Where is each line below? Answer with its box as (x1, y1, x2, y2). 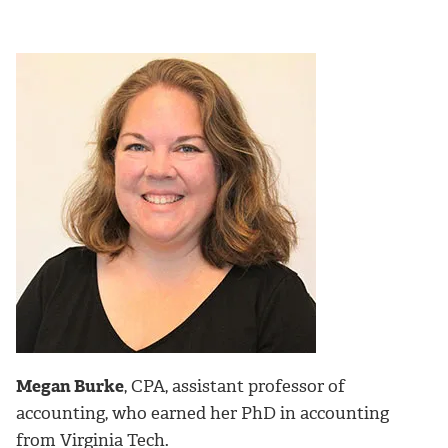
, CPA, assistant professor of (124, 374, 345, 397)
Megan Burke (16, 374, 124, 397)
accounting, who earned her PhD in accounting (16, 401, 389, 424)
